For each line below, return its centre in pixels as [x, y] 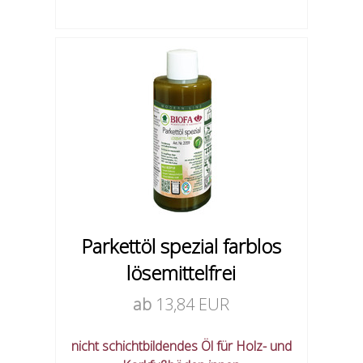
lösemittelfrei [181, 273]
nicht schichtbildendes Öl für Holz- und [181, 346]
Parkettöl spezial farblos [181, 246]
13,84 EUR [193, 305]
